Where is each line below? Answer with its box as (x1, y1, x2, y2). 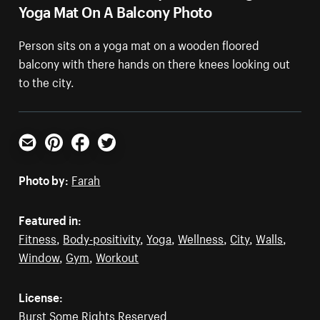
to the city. (19, 71, 75, 90)
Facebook (71, 146, 122, 166)
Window (19, 246, 60, 265)
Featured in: (19, 209, 82, 228)
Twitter (97, 146, 134, 166)
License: (19, 286, 64, 305)
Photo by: (19, 169, 69, 188)
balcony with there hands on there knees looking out (19, 52, 291, 71)
